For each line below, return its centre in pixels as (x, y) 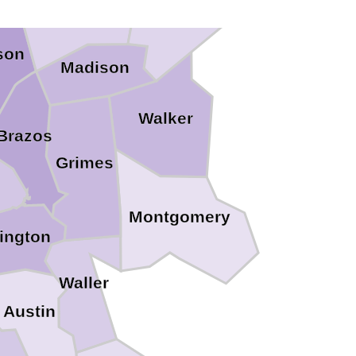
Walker (165, 118)
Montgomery (179, 217)
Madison (95, 67)
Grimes (85, 163)
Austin (29, 311)
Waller (84, 282)
